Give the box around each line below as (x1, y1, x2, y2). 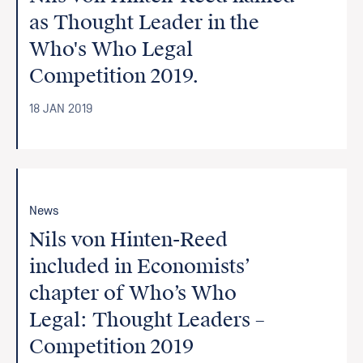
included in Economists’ (29, 254, 251, 279)
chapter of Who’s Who (29, 281, 237, 305)
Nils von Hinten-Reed (29, 228, 228, 252)
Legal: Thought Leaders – (29, 308, 266, 332)
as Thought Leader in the (29, 11, 260, 35)
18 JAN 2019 (29, 101, 93, 116)
